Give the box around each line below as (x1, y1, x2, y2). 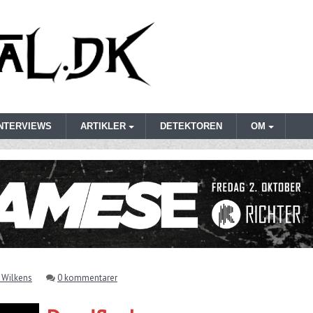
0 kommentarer (57, 272, 117, 284)
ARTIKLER (80, 121, 126, 132)
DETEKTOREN (160, 121, 222, 132)
